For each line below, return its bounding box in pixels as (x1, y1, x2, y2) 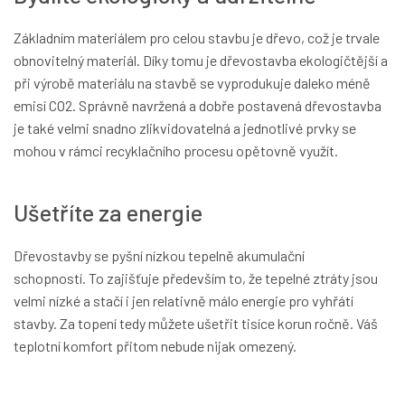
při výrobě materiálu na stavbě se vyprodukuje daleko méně (14, 74, 371, 92)
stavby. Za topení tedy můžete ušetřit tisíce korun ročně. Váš (14, 315, 378, 333)
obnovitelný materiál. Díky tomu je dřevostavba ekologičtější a (14, 52, 388, 70)
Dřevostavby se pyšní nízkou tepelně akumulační (14, 247, 305, 265)
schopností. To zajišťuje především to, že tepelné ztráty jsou (14, 269, 378, 287)
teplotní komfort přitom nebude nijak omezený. (14, 337, 297, 355)
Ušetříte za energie (14, 197, 202, 226)
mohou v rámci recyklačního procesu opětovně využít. (14, 142, 338, 160)
